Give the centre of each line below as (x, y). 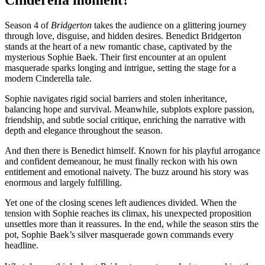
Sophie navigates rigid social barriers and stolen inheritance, (116, 98)
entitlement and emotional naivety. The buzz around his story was (127, 172)
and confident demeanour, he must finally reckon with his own (121, 161)
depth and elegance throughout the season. (84, 130)
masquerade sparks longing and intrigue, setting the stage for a (120, 67)
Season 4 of (28, 25)
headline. (22, 245)
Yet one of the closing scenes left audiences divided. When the (121, 202)
